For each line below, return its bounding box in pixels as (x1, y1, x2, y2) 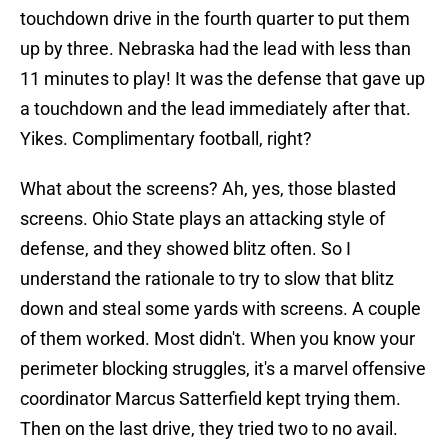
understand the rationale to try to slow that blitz (20, 268, 394, 290)
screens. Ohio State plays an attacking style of (20, 208, 385, 230)
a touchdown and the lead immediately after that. (20, 98, 411, 120)
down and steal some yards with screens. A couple (20, 298, 421, 320)
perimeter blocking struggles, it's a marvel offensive (20, 358, 426, 380)
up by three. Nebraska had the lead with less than (20, 38, 411, 60)
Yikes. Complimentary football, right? (20, 128, 312, 150)
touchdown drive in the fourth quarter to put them (20, 8, 410, 30)
